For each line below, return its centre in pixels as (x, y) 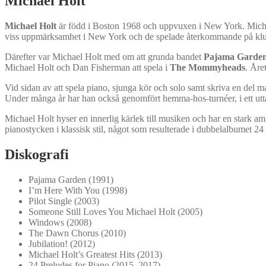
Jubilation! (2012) (62, 243)
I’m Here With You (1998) (78, 190)
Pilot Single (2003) (64, 201)
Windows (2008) (60, 222)
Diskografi (37, 154)
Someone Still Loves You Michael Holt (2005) (115, 211)
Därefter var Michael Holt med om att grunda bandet (104, 56)
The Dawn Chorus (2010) (77, 233)
